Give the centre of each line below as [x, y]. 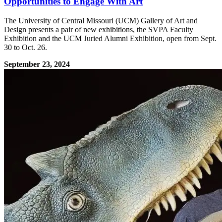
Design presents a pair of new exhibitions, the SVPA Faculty [99, 30]
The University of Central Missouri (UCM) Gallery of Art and [101, 21]
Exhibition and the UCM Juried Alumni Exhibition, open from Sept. [110, 39]
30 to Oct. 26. [26, 48]
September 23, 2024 [37, 64]
